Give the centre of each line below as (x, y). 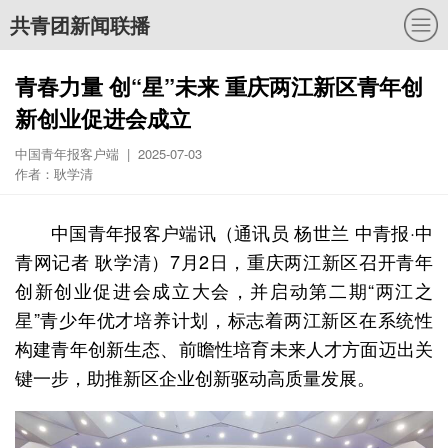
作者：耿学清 (54, 173)
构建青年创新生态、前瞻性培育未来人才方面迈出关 (224, 348)
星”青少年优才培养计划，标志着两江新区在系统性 (224, 319)
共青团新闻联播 (80, 24)
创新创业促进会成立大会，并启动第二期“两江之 (224, 290)
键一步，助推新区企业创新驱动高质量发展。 (195, 377)
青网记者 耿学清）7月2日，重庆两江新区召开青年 (224, 261)
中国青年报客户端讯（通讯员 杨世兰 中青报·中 (242, 232)
